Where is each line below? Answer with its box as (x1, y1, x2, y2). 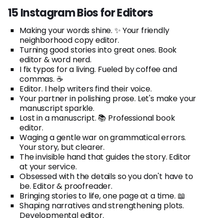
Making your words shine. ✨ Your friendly (19, 25, 169, 36)
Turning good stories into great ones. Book (19, 44, 177, 56)
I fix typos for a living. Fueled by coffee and (19, 64, 177, 75)
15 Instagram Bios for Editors (8, 5, 153, 21)
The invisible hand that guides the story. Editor (19, 151, 191, 163)
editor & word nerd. (19, 54, 91, 66)
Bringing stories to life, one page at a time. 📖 (19, 190, 185, 202)
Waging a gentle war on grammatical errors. (19, 132, 186, 144)
